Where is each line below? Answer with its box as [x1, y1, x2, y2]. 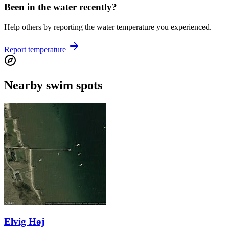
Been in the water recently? [4, 2, 117, 13]
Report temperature [4, 44, 68, 54]
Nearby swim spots [4, 78, 102, 92]
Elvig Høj [4, 216, 44, 227]
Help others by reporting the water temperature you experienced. [4, 22, 212, 31]
